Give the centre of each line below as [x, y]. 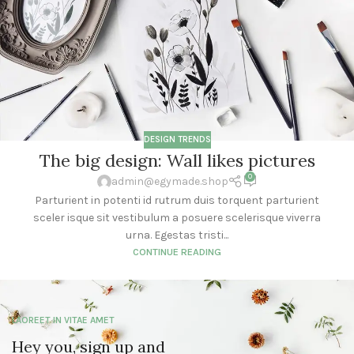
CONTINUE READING [177, 251]
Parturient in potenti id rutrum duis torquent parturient [177, 200]
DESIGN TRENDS [177, 139]
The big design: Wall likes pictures [177, 160]
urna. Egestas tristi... [177, 235]
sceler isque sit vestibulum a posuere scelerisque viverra [177, 217]
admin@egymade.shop [169, 182]
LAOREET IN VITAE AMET [63, 320]
